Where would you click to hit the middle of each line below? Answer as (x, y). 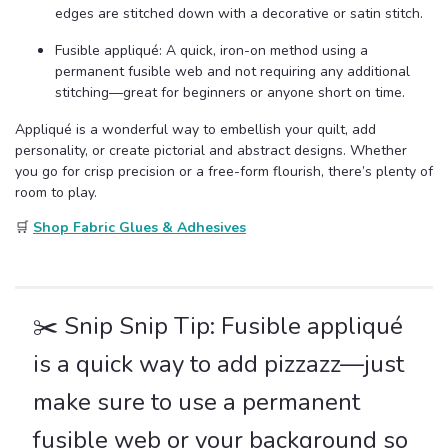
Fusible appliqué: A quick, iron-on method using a (211, 51)
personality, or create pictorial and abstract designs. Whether (211, 151)
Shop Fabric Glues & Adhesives (139, 228)
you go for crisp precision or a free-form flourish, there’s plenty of (224, 172)
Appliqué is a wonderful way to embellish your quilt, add (195, 130)
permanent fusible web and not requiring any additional (232, 72)
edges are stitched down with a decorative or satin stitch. (239, 14)
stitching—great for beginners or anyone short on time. (230, 93)
